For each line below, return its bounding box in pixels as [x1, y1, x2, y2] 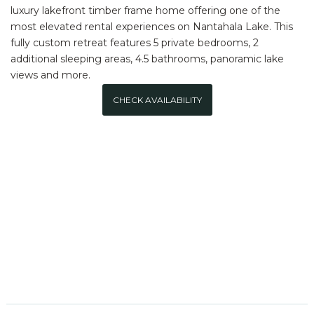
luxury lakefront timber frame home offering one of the [11, 4, 280, 17]
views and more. [11, 68, 90, 81]
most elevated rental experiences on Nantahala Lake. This [11, 20, 293, 33]
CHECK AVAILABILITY [112, 94, 202, 105]
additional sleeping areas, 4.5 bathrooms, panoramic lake [11, 52, 284, 65]
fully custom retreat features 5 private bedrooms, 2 [11, 36, 259, 49]
